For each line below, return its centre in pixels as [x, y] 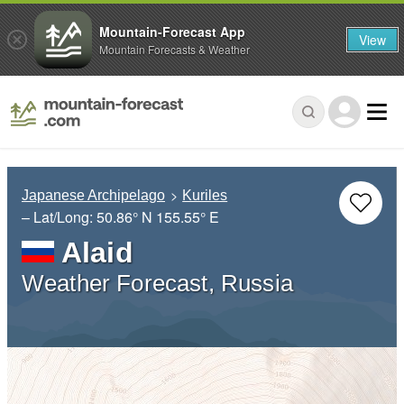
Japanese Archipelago [93, 196]
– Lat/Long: [59, 217]
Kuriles [205, 196]
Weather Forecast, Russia [157, 284]
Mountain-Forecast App [172, 31]
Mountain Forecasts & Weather [174, 49]
